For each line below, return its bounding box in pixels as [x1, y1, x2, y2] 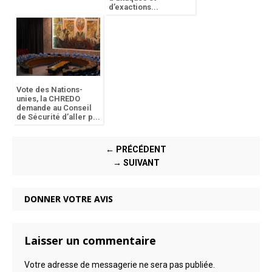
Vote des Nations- [16, 85, 83, 95]
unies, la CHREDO [16, 94, 80, 104]
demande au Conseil [16, 103, 92, 113]
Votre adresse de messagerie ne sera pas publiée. [24, 260, 215, 270]
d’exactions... [109, 2, 158, 12]
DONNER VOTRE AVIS [24, 193, 113, 205]
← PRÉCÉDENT [106, 144, 166, 155]
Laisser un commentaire [24, 233, 156, 248]
